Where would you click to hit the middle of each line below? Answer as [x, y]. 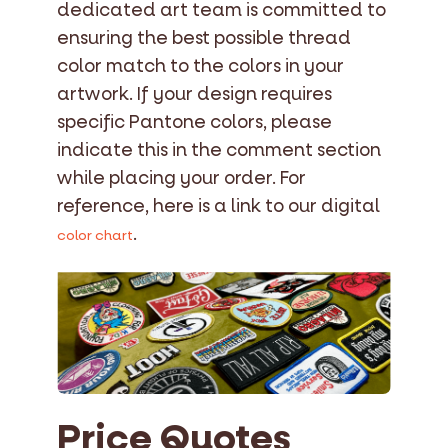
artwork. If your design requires [194, 94]
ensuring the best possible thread [204, 38]
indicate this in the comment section [219, 150]
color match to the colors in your [200, 66]
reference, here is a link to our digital [218, 206]
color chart [95, 235]
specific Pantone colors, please [194, 122]
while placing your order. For [181, 178]
